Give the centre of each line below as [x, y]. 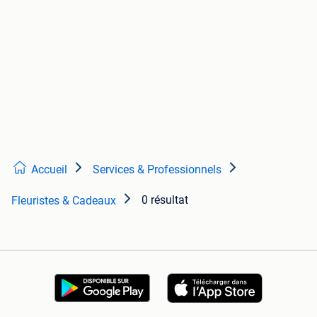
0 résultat [165, 200]
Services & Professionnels [157, 169]
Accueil [49, 169]
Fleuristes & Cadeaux [64, 200]
